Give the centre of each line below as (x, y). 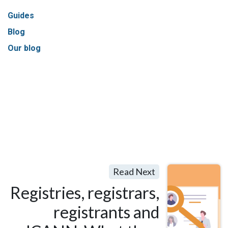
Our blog (24, 49)
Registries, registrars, (84, 193)
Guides (21, 16)
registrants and (106, 212)
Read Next (134, 172)
